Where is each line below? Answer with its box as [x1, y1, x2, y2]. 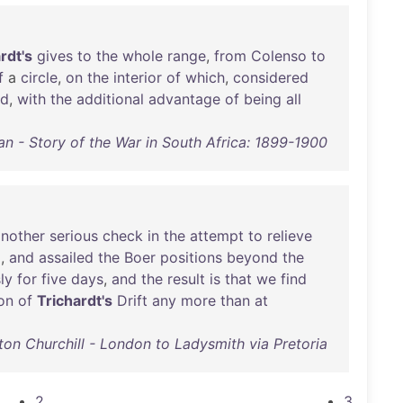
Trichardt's [37, 291, 112, 309]
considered [233, 68, 309, 86]
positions [160, 248, 222, 266]
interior [113, 68, 162, 86]
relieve [267, 227, 312, 245]
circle [21, 68, 58, 86]
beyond [227, 248, 278, 266]
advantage [148, 90, 220, 108]
